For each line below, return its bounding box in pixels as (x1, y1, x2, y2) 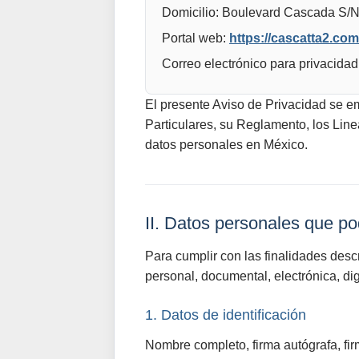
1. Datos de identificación (145, 307, 306, 323)
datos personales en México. (145, 138, 308, 151)
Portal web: (162, 31, 226, 45)
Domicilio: (162, 6, 219, 19)
